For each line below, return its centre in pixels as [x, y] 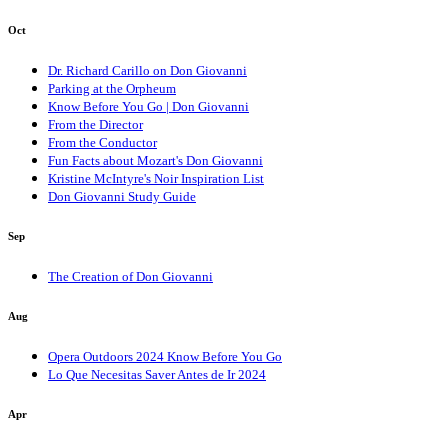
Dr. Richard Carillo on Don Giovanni [147, 71]
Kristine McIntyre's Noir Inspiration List [156, 179]
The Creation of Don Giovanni [130, 277]
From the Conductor [102, 143]
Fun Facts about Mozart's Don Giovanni [155, 161]
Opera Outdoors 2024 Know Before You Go [165, 356]
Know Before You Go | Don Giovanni [148, 107]
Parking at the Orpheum [112, 89]
